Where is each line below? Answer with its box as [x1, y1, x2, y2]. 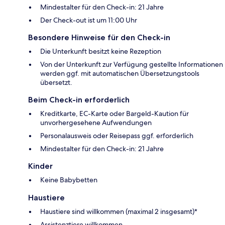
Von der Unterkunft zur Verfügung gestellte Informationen [40, 60, 223, 69]
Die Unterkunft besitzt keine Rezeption [40, 47, 161, 56]
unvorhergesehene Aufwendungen [40, 118, 152, 128]
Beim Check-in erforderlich [28, 95, 130, 105]
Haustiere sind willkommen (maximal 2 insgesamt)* [40, 207, 197, 216]
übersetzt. [40, 78, 72, 87]
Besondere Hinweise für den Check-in [28, 33, 170, 43]
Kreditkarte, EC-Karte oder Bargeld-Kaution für [40, 109, 189, 119]
